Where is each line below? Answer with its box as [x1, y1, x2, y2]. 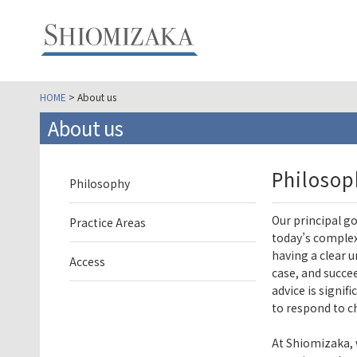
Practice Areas [69, 214, 147, 230]
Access [69, 253, 106, 269]
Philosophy [69, 175, 131, 191]
